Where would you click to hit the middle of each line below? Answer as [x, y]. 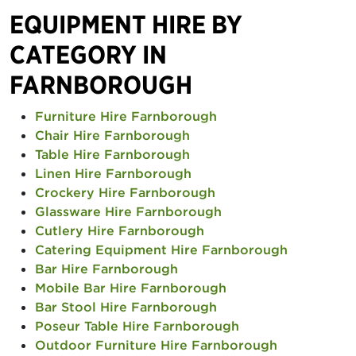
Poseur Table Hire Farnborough [137, 326]
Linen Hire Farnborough [113, 173]
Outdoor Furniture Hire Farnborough [156, 345]
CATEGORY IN [88, 54]
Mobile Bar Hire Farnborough [131, 288]
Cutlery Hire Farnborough [120, 230]
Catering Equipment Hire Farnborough [161, 250]
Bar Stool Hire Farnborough [126, 307]
